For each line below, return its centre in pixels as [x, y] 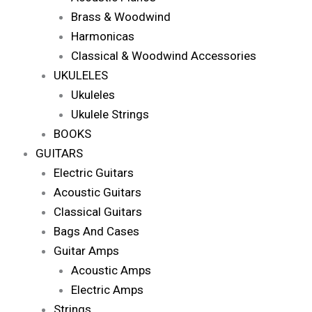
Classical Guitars [97, 211]
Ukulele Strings [110, 114]
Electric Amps [107, 289]
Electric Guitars [93, 172]
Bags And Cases [96, 231]
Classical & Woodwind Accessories [164, 55]
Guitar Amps [86, 250]
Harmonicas [103, 36]
